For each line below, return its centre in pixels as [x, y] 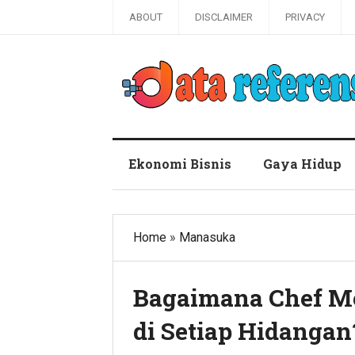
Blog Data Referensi [168, 123]
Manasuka [207, 237]
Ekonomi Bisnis [180, 164]
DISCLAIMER [224, 17]
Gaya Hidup [302, 164]
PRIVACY [305, 17]
